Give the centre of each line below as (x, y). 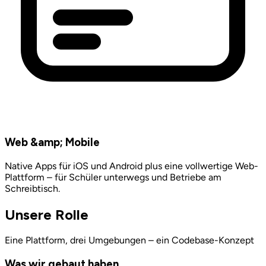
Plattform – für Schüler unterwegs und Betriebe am (113, 177)
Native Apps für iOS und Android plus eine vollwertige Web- (132, 166)
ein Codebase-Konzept (205, 240)
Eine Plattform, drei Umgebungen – (79, 240)
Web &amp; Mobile (52, 142)
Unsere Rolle (47, 214)
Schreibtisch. (32, 188)
